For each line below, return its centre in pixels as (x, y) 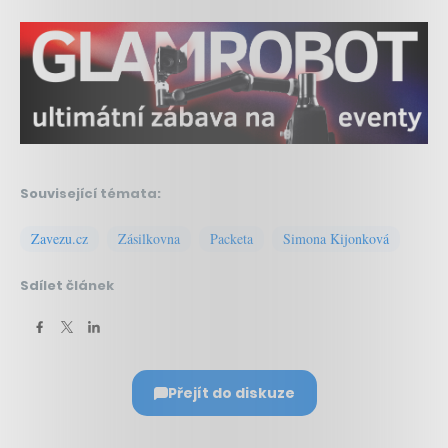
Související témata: (90, 194)
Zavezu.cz (59, 239)
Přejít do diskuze (231, 393)
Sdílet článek (67, 286)
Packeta (231, 239)
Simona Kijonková (336, 239)
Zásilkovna (149, 239)
